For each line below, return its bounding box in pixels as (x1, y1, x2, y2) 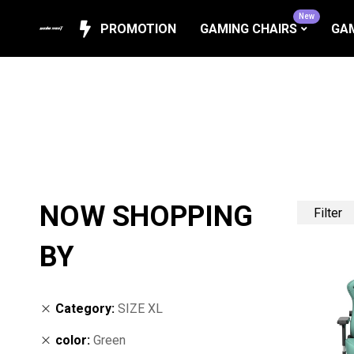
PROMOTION (100, 21, 176, 36)
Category (55, 301, 111, 316)
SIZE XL (118, 301, 163, 316)
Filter (314, 205, 342, 220)
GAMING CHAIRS (200, 21, 297, 36)
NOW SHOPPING (40, 200, 253, 233)
